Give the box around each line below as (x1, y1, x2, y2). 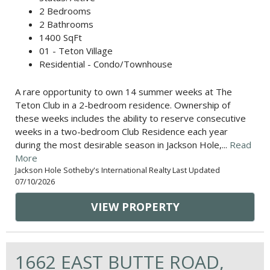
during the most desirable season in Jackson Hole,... (15, 139, 230, 151)
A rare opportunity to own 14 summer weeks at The (15, 86, 232, 98)
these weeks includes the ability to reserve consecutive (15, 112, 246, 125)
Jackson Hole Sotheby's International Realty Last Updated (15, 165, 220, 176)
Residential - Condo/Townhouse (39, 58, 172, 71)
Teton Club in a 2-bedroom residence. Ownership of (15, 99, 230, 111)
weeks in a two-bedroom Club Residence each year (15, 125, 228, 138)
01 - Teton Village (39, 45, 113, 57)
